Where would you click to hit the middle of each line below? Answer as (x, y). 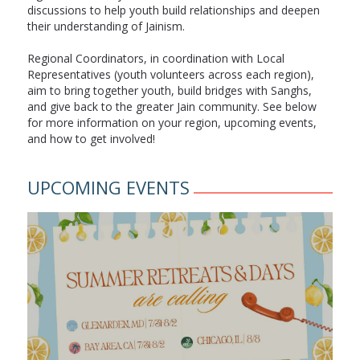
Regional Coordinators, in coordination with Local (155, 58)
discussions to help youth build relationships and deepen (173, 10)
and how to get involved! (91, 139)
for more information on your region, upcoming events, (172, 123)
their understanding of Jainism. (106, 26)
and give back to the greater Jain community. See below (172, 106)
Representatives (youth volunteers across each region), (170, 74)
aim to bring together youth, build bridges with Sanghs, (169, 90)
